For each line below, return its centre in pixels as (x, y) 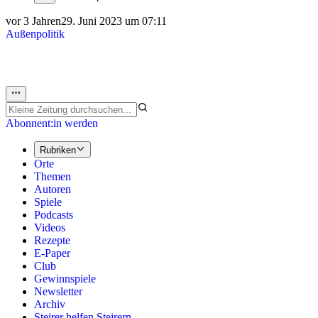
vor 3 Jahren (33, 21)
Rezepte (52, 240)
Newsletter (58, 291)
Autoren (53, 189)
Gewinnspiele (65, 278)
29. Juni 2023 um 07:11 (114, 21)
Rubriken (58, 150)
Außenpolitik (35, 34)
